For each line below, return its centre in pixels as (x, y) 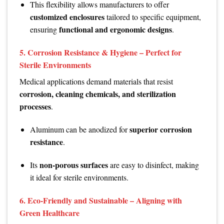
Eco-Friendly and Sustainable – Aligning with (105, 200)
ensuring (44, 29)
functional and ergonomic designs (115, 29)
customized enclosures (67, 17)
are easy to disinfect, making (153, 164)
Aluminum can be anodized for (79, 129)
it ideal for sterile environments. (79, 177)
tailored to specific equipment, (152, 17)
